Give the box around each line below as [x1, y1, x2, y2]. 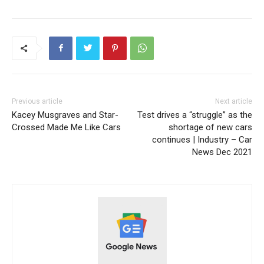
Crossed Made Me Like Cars [12, 121, 121, 133]
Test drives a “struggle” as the [137, 109, 252, 120]
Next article [214, 97, 252, 105]
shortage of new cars [168, 121, 252, 133]
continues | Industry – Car [151, 134, 252, 145]
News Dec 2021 [192, 146, 252, 157]
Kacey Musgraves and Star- [12, 109, 118, 120]
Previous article [12, 97, 62, 105]
